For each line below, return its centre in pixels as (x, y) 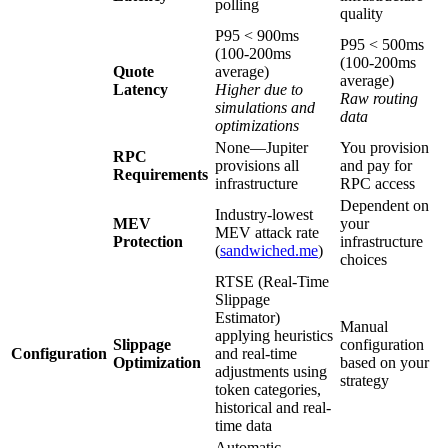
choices (363, 259)
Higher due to (259, 89)
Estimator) (247, 317)
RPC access (377, 183)
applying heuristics (274, 335)
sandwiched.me (269, 250)
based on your (384, 362)
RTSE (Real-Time (272, 281)
